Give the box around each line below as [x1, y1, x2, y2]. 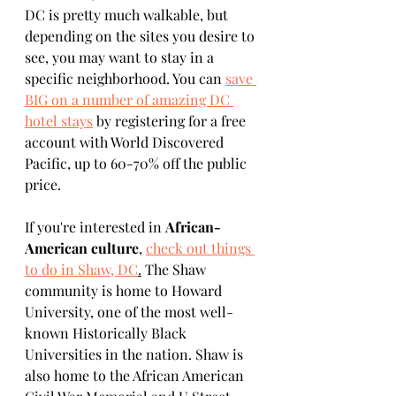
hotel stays [25, 111, 93, 130]
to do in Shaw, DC [25, 260, 138, 278]
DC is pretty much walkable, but [25, 5, 232, 24]
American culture [25, 239, 139, 257]
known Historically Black [25, 324, 190, 342]
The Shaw [141, 260, 209, 278]
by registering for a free [93, 111, 249, 130]
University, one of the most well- [25, 302, 233, 321]
